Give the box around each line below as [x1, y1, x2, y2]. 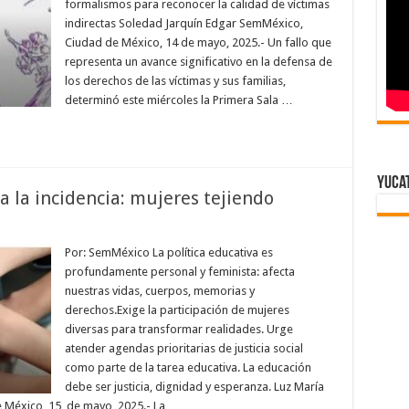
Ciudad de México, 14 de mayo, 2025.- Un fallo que [64, 36, 331, 49]
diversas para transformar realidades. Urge [64, 322, 293, 336]
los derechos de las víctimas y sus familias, [64, 74, 286, 88]
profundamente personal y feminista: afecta [64, 265, 295, 278]
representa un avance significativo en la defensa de [64, 55, 332, 68]
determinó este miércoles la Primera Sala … [64, 93, 293, 107]
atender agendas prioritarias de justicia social [64, 341, 303, 355]
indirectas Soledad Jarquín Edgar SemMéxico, [64, 16, 303, 30]
